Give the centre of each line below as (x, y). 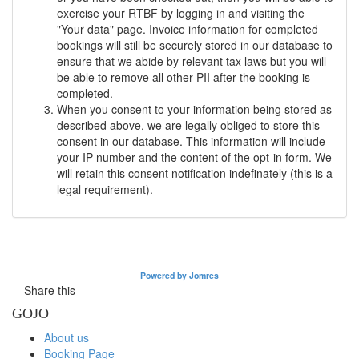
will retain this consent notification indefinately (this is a (195, 173)
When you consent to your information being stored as (194, 109)
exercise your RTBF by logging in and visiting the (181, 13)
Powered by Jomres (179, 275)
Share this (50, 290)
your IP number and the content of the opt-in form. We (194, 157)
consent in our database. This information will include (191, 141)
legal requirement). (105, 189)
